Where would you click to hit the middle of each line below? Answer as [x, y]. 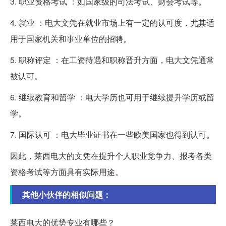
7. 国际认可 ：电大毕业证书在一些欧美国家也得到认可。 [112, 135]
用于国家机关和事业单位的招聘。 [71, 39]
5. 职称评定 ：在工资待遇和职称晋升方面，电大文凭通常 [112, 60]
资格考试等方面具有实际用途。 [67, 172]
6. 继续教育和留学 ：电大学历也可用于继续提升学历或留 [112, 97]
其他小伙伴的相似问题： [67, 195]
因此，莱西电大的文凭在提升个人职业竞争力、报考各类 [111, 156]
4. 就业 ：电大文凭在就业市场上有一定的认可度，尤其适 [112, 23]
